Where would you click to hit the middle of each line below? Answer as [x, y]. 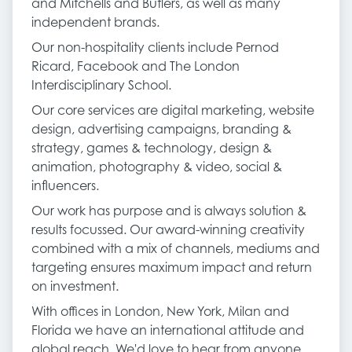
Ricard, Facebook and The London [136, 66]
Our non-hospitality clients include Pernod [155, 47]
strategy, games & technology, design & [152, 148]
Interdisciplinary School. [101, 85]
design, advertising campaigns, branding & [161, 129]
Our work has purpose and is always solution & [169, 211]
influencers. [65, 185]
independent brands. [95, 22]
